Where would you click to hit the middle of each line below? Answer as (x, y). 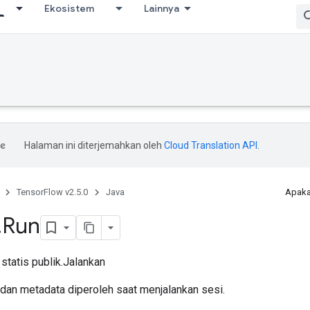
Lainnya (162, 8)
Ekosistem (69, 8)
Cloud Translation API (211, 145)
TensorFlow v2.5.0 (52, 192)
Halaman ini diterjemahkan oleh (94, 145)
